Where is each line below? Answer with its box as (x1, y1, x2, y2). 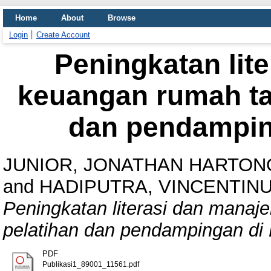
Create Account (36, 30, 90, 39)
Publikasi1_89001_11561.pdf (42, 260, 139, 268)
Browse (108, 13, 135, 22)
